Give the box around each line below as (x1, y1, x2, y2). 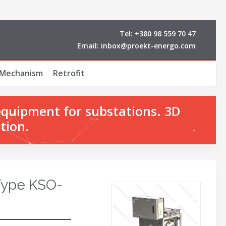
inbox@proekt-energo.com (101, 41, 196, 50)
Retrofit (52, 68, 85, 79)
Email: (77, 41, 101, 50)
